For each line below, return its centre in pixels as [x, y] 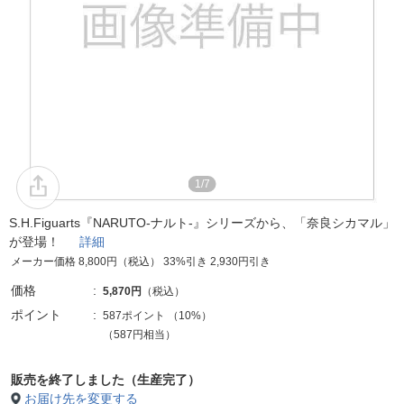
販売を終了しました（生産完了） [106, 380]
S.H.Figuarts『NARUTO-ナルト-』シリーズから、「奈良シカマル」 [202, 223]
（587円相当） [139, 335]
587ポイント [134, 316]
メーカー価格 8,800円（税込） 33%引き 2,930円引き [141, 262]
